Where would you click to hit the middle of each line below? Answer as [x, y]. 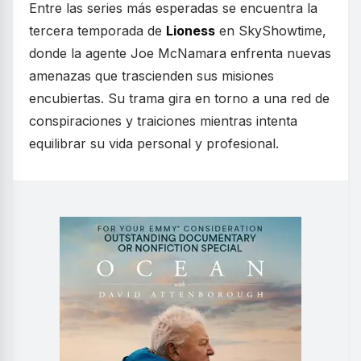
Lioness [191, 31]
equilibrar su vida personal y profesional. [154, 144]
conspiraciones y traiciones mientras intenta [163, 121]
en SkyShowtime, [271, 31]
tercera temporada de [98, 31]
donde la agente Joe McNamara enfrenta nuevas [180, 54]
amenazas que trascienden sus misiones [151, 76]
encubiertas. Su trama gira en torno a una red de [179, 99]
